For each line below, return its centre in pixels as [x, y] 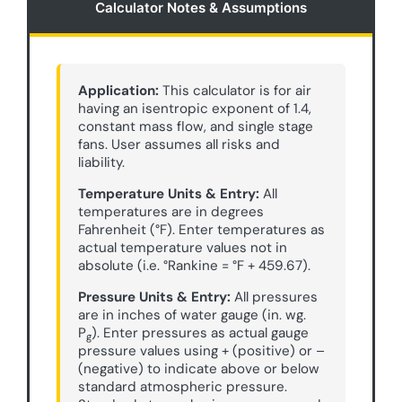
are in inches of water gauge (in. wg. [192, 315]
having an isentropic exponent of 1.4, [195, 109]
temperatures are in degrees [171, 212]
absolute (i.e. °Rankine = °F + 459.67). [195, 266]
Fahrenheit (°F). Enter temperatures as [202, 230]
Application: [119, 91]
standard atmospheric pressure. [183, 387]
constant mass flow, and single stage [196, 127]
